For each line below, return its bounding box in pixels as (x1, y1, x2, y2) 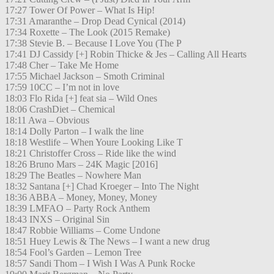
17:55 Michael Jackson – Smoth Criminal (5, 71, 165, 82)
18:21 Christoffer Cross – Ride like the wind (5, 148, 176, 159)
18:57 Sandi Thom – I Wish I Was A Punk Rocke (5, 258, 195, 269)
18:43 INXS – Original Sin (5, 214, 109, 225)
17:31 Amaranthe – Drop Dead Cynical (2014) (5, 16, 185, 27)
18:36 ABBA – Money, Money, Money (5, 192, 157, 203)
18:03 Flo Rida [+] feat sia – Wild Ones (5, 93, 157, 104)
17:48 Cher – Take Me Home (5, 60, 119, 71)
